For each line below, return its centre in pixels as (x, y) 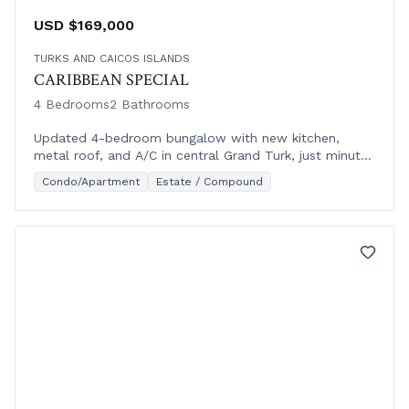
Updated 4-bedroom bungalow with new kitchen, (187, 137)
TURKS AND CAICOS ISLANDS (112, 58)
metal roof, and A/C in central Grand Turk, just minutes (204, 155)
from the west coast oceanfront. (136, 172)
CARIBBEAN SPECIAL (111, 79)
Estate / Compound (210, 181)
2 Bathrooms (150, 104)
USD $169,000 (84, 25)
